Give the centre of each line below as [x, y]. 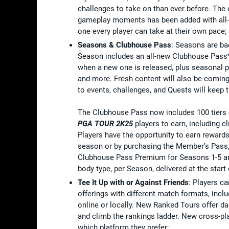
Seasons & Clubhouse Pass [124, 45]
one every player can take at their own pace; [152, 31]
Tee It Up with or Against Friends [133, 182]
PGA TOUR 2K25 [105, 123]
